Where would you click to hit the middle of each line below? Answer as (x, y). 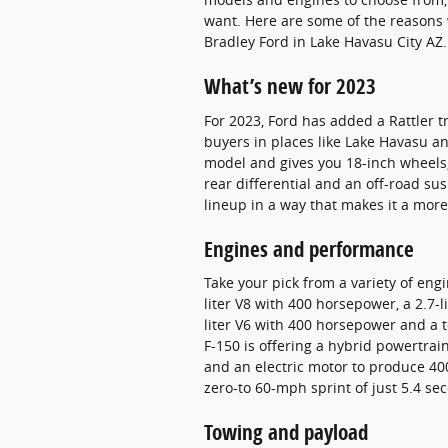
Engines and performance (309, 248)
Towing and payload (286, 432)
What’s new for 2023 (290, 86)
